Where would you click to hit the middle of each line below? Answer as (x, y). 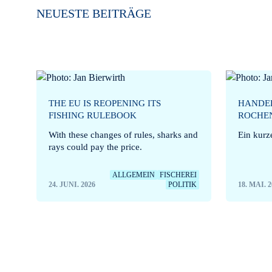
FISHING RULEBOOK (93, 115)
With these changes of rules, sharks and (124, 134)
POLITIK (183, 184)
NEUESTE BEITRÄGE (94, 13)
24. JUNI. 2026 (72, 184)
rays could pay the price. (96, 147)
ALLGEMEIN (134, 175)
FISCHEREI (178, 175)
